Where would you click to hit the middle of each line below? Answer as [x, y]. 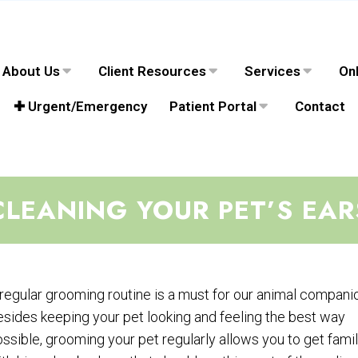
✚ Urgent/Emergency [80, 107]
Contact [320, 107]
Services [272, 72]
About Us [31, 72]
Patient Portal [213, 107]
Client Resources [152, 72]
